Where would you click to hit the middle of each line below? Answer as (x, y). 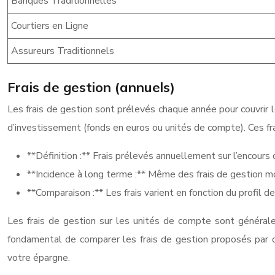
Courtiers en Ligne (50, 26)
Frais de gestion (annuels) (91, 87)
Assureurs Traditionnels (63, 51)
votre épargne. (39, 258)
